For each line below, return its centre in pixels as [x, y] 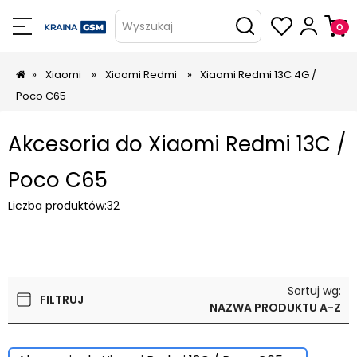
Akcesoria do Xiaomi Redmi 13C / [177, 144]
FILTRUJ [62, 300]
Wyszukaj [147, 26]
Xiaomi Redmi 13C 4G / [259, 75]
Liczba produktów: [57, 206]
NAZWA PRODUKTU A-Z [275, 308]
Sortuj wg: [314, 291]
